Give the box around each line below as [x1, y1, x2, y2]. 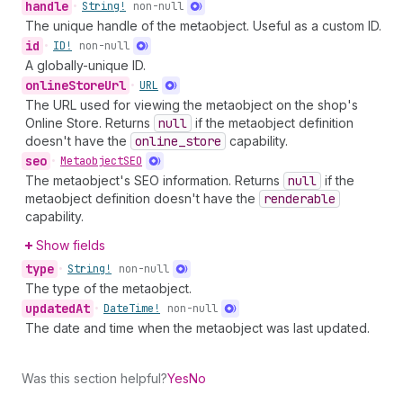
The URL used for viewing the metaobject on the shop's [25, 97, 358, 112]
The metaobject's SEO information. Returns [25, 173, 283, 188]
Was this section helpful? [22, 371, 167, 386]
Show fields [36, 237, 105, 253]
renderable [264, 191, 336, 207]
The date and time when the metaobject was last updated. [25, 320, 370, 336]
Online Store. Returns [25, 115, 154, 130]
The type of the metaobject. [25, 281, 192, 296]
